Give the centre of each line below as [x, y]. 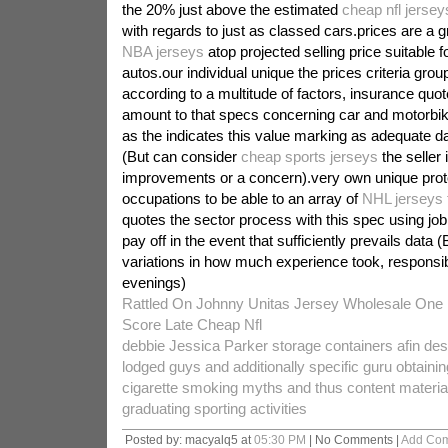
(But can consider [181, 156]
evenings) [153, 282]
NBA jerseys [162, 51]
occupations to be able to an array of [241, 198]
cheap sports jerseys [309, 156]
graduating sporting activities [214, 408]
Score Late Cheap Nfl [191, 324]
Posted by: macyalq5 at [189, 439]
